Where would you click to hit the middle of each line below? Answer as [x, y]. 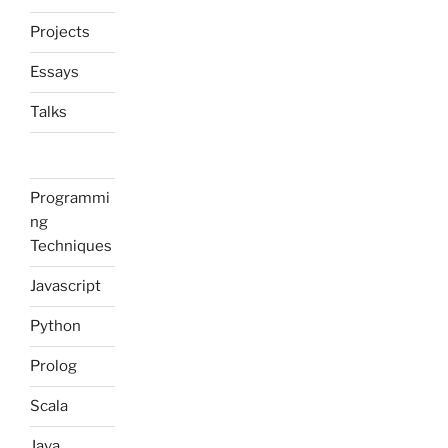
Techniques [71, 246]
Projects [60, 32]
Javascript [65, 286]
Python [55, 326]
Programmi [70, 198]
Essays [54, 72]
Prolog [53, 366]
